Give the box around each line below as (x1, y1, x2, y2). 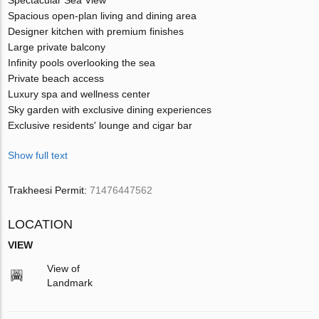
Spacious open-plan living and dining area (8, 9, 197, 21)
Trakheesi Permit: (8, 184, 90, 196)
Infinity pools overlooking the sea (8, 56, 156, 68)
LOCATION (8, 216, 73, 231)
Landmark (47, 276, 93, 288)
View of (47, 262, 80, 274)
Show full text (8, 149, 68, 161)
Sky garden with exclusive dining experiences (8, 103, 212, 115)
